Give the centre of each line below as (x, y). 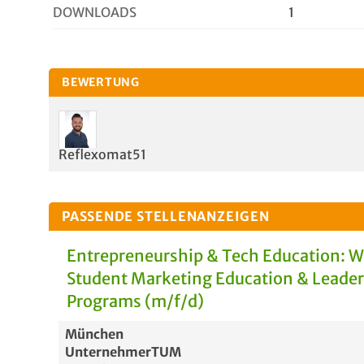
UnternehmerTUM (123, 352)
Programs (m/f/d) (135, 301)
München (94, 334)
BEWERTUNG (101, 82)
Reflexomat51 (102, 154)
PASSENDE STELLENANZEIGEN (166, 216)
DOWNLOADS (95, 12)
